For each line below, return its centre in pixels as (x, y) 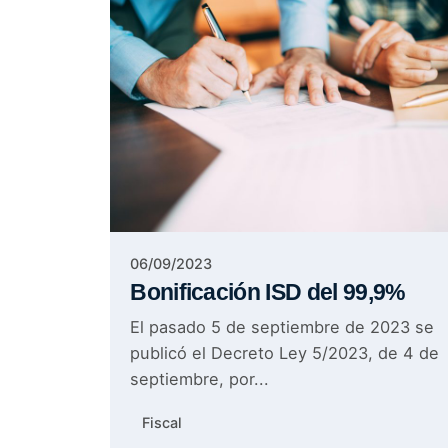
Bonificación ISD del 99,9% (267, 293)
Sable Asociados (241, 204)
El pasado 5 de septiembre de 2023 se (282, 327)
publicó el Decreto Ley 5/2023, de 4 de (285, 353)
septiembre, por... (200, 379)
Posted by (213, 182)
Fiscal (162, 422)
